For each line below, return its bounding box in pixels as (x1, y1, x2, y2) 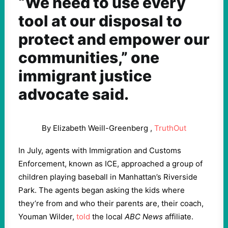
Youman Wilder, (18, 212, 76, 221)
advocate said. (18, 85, 129, 103)
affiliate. (163, 212, 193, 221)
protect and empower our (18, 30, 210, 48)
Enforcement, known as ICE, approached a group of (18, 159, 203, 168)
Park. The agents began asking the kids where (18, 185, 185, 195)
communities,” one (18, 48, 159, 67)
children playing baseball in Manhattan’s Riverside (18, 172, 197, 182)
